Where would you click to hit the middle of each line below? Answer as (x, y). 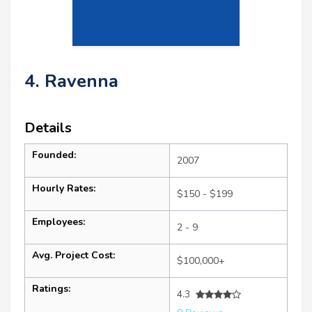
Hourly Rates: (64, 189)
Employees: (58, 222)
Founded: (54, 155)
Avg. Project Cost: (73, 256)
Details (48, 128)
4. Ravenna (71, 81)
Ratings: (51, 289)
